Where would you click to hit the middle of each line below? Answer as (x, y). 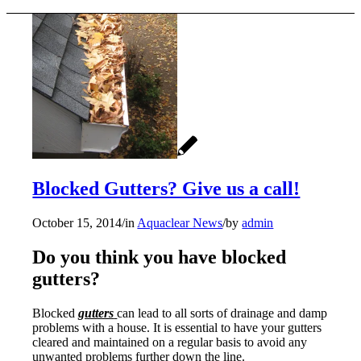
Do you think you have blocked (160, 257)
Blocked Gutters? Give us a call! (166, 188)
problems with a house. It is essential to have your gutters (177, 327)
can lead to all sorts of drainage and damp (222, 313)
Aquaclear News (180, 222)
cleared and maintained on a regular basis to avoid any (170, 342)
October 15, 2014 (77, 222)
